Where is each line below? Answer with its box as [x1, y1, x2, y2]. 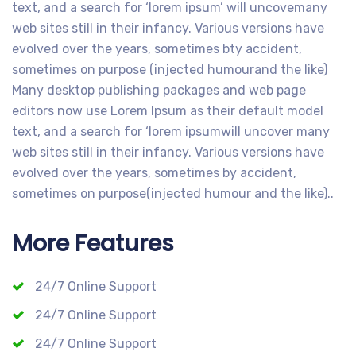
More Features [12, 226, 175, 260]
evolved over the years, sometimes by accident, [12, 164, 296, 180]
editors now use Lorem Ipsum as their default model [12, 103, 323, 118]
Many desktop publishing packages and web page [12, 82, 306, 98]
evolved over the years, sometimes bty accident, [12, 41, 302, 56]
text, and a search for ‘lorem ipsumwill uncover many [12, 123, 330, 139]
